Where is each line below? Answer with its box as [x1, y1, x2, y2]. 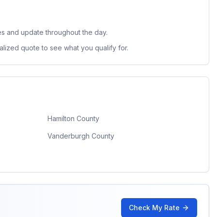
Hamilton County [47, 114, 99, 123]
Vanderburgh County [47, 132, 114, 140]
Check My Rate [129, 203, 180, 212]
